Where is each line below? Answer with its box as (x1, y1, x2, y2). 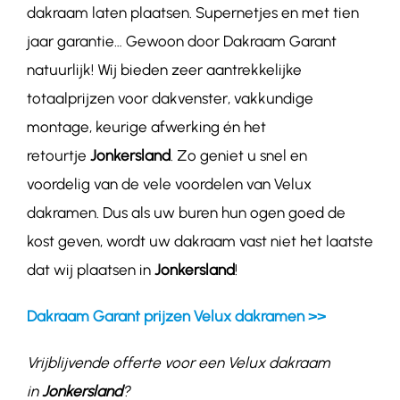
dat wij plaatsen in (26, 261, 154, 279)
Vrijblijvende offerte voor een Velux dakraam (26, 354, 330, 372)
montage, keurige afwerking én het (26, 118, 266, 137)
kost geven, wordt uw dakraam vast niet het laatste (26, 232, 373, 251)
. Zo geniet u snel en (170, 146, 307, 165)
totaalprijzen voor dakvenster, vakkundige (26, 89, 313, 108)
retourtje (26, 146, 90, 165)
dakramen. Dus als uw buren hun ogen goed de (26, 204, 346, 222)
